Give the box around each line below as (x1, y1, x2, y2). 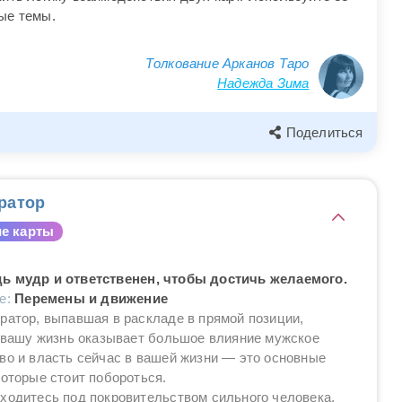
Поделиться (285, 124, 363, 140)
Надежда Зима (217, 74, 310, 91)
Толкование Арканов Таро (144, 55, 310, 71)
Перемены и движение (14, 290, 168, 306)
